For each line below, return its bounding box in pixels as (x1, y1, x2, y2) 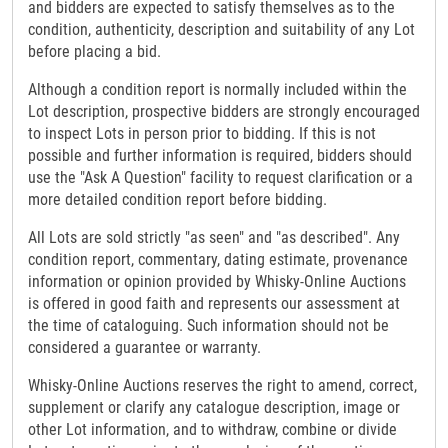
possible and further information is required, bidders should (28, 146, 412, 166)
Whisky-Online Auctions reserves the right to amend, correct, (28, 376, 417, 396)
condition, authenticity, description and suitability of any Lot (28, 20, 415, 40)
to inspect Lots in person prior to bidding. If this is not (28, 124, 376, 144)
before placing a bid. (28, 42, 161, 62)
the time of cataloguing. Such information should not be (28, 316, 389, 336)
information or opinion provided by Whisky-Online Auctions (28, 272, 406, 292)
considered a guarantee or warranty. (28, 338, 261, 358)
